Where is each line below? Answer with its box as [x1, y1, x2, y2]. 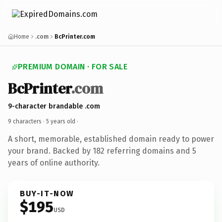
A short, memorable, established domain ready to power [8, 134, 214, 144]
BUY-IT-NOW [20, 188, 74, 198]
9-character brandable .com [8, 102, 100, 111]
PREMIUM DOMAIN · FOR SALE [18, 62, 127, 71]
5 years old [46, 117, 75, 125]
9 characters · [8, 117, 46, 125]
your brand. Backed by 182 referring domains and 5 [8, 146, 196, 156]
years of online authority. [8, 158, 100, 167]
